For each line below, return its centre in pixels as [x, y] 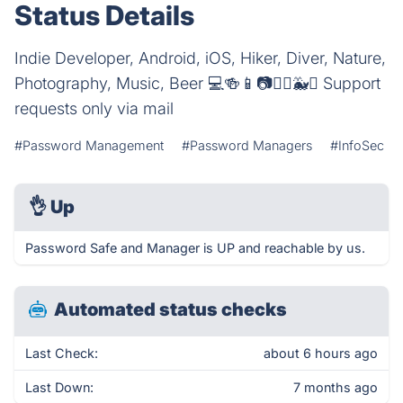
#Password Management [89, 145]
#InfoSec [357, 145]
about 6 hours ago [321, 353]
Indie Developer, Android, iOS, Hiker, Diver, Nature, [200, 58]
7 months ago [336, 387]
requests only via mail [94, 108]
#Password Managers [247, 145]
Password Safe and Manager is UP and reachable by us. [195, 248]
